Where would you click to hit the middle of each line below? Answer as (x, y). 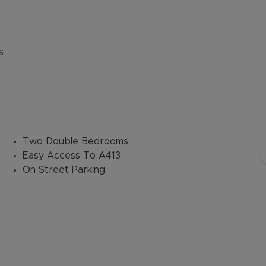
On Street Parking (64, 170)
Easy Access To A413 (72, 156)
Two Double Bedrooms (75, 141)
